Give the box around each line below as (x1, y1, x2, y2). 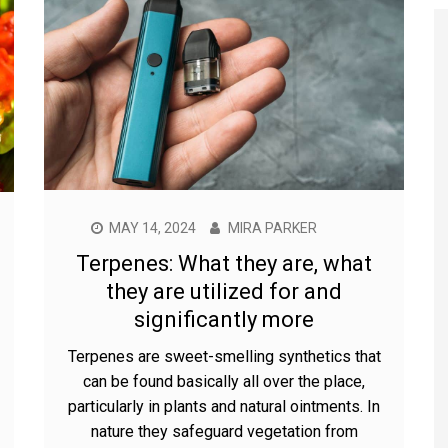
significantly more (134, 306, 314, 332)
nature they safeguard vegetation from (90, 421, 358, 441)
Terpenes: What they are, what (76, 250, 372, 276)
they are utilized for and (106, 278, 342, 304)
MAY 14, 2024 (109, 219, 196, 236)
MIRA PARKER (228, 219, 317, 236)
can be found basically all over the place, (83, 371, 365, 391)
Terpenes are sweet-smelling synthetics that (67, 346, 381, 366)
